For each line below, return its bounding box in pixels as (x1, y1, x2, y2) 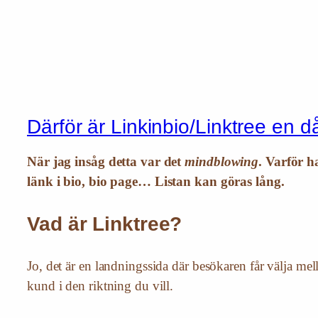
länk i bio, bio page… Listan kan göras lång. (27, 174, 285, 190)
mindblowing (185, 154, 259, 170)
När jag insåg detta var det (27, 154, 185, 170)
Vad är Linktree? (27, 213, 182, 236)
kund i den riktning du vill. (27, 278, 174, 294)
